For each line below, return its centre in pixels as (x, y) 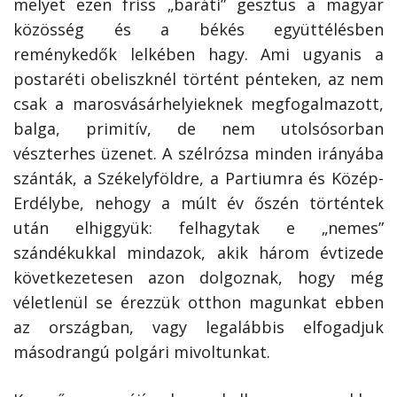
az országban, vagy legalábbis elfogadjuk (198, 327)
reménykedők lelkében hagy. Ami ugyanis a (198, 54)
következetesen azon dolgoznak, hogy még (198, 278)
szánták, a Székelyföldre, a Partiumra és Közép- (198, 179)
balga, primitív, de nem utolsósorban (198, 129)
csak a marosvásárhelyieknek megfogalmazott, (198, 104)
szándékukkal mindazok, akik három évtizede (198, 253)
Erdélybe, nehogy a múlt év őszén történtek (198, 203)
